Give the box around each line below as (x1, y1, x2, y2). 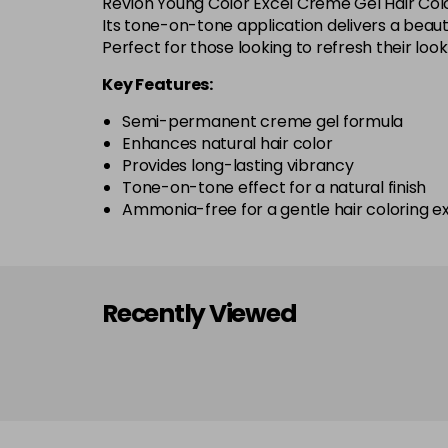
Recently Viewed (102, 296, 297, 331)
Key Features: (102, 73, 213, 96)
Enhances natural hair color (122, 132, 333, 155)
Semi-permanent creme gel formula (122, 110, 403, 133)
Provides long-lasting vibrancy (122, 154, 354, 177)
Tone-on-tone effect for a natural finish (122, 176, 426, 199)
